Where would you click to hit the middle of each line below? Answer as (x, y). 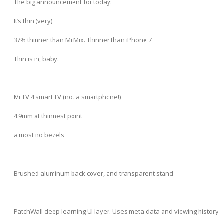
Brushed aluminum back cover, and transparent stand (93, 173)
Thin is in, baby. (36, 59)
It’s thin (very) (33, 21)
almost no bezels (39, 135)
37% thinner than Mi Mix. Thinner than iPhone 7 (83, 40)
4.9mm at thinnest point (48, 116)
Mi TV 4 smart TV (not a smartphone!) (67, 97)
